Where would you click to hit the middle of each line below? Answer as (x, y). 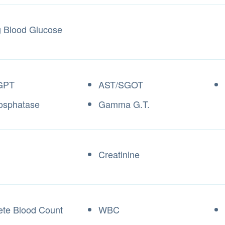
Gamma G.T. (124, 104)
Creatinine (120, 154)
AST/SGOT (121, 84)
